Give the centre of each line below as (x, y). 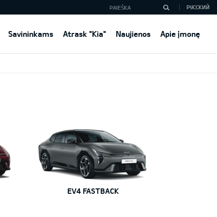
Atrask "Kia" (85, 34)
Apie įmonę (180, 34)
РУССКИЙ (198, 7)
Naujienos (133, 34)
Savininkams (31, 34)
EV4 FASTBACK (93, 191)
